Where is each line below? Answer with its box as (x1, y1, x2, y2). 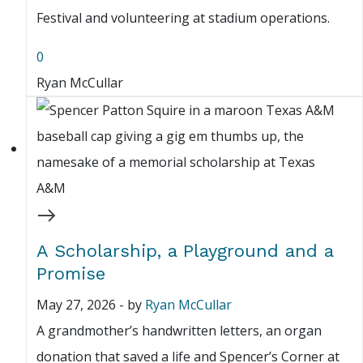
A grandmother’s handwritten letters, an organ (36, 322, 322, 340)
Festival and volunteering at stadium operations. (36, 9, 330, 28)
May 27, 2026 (36, 296, 116, 314)
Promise (36, 263, 105, 284)
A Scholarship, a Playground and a (36, 241, 333, 262)
